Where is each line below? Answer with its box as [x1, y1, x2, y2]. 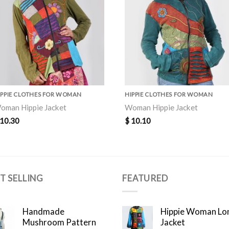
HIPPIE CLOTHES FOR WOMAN [125, 91, 213, 98]
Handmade [22, 206, 64, 217]
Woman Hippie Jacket [125, 103, 198, 112]
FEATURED [122, 173, 168, 184]
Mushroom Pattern [22, 217, 96, 228]
